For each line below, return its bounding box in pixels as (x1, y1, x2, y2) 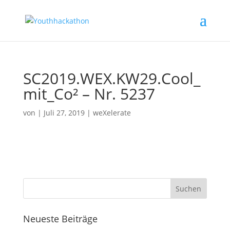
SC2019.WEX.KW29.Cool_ (23, 68, 200, 89)
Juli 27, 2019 (43, 108, 85, 118)
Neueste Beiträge (23, 213, 98, 225)
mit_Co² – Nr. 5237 (23, 83, 155, 104)
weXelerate (92, 108, 131, 118)
